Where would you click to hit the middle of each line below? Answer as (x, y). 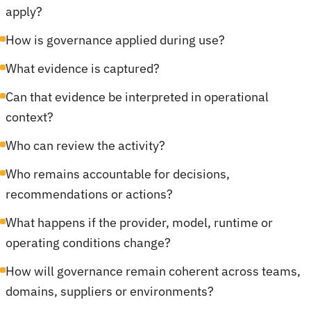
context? (30, 117)
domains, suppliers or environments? (110, 291)
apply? (24, 11)
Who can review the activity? (85, 145)
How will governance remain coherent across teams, (153, 271)
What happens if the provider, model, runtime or (139, 222)
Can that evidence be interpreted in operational (137, 97)
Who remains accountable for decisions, (118, 174)
